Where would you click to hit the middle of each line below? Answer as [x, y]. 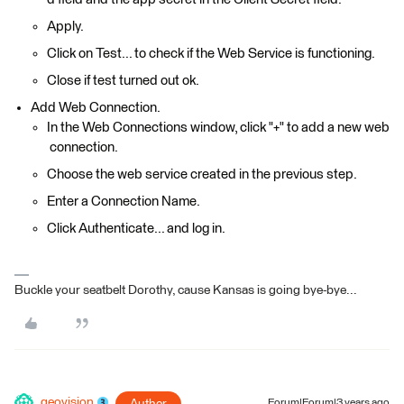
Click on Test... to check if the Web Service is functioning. [211, 53]
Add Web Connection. [96, 107]
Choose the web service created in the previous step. [202, 174]
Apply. [65, 26]
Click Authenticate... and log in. [136, 228]
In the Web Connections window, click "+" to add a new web [218, 127]
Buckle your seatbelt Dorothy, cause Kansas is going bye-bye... [186, 290]
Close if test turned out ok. [123, 80]
